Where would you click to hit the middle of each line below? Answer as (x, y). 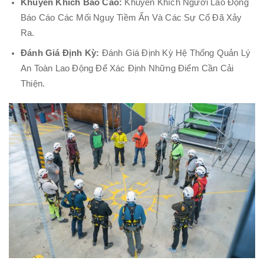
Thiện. (33, 83)
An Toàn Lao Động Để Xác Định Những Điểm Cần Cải (127, 68)
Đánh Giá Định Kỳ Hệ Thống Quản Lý (175, 53)
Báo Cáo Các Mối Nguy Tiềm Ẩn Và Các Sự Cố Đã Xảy (131, 18)
